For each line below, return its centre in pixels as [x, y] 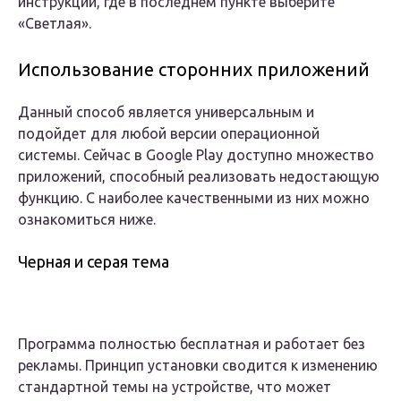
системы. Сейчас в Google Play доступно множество [196, 155]
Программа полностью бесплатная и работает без [192, 344]
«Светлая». [55, 24]
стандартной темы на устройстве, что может [175, 387]
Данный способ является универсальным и [166, 112]
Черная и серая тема [94, 262]
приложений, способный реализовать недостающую [199, 177]
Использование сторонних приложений [194, 70]
